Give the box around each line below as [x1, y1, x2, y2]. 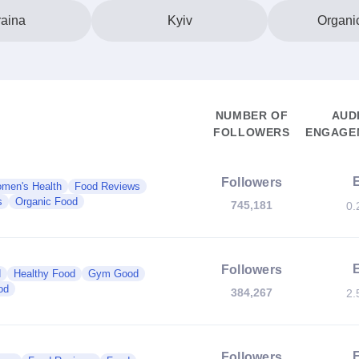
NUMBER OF [215, 109, 288, 122]
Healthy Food [14, 268, 75, 280]
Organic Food [15, 196, 78, 208]
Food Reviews [75, 180, 140, 192]
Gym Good [88, 268, 139, 280]
